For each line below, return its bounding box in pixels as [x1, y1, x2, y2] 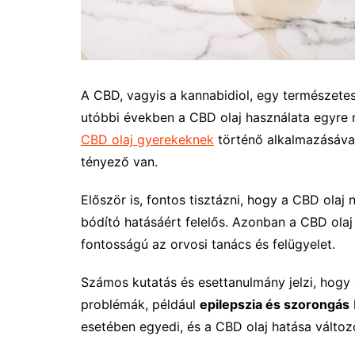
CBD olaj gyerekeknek [81, 131, 214, 147]
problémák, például [81, 296, 200, 312]
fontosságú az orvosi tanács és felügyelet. [81, 235, 335, 252]
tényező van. [81, 153, 158, 170]
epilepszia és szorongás [200, 296, 349, 312]
